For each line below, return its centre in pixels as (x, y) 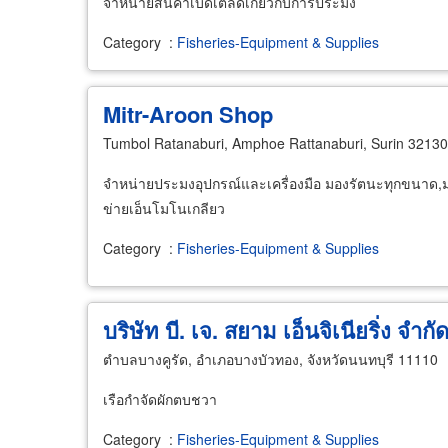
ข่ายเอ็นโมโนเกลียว (164, 207)
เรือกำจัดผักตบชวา (160, 398)
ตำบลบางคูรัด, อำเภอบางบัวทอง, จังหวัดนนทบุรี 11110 (270, 358)
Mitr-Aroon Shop (188, 113)
